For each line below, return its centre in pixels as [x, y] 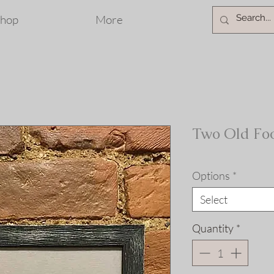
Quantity [213, 228]
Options [211, 176]
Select [214, 199]
